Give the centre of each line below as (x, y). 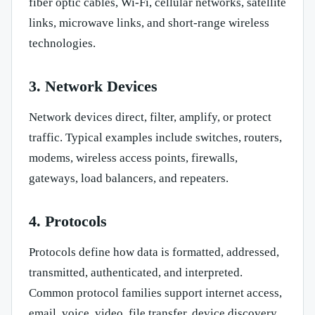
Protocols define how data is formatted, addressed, (154, 252)
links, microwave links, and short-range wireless (149, 23)
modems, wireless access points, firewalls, (133, 158)
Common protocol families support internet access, (155, 293)
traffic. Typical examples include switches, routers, (155, 138)
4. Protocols (68, 221)
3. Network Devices (93, 86)
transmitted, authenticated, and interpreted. (136, 273)
